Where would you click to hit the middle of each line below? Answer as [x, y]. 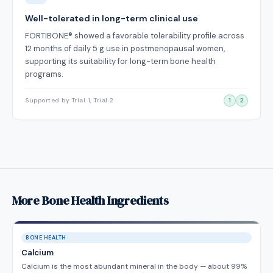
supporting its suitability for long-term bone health [120, 61]
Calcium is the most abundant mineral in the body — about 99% [134, 266]
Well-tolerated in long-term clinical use [112, 18]
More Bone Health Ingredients [90, 200]
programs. [44, 74]
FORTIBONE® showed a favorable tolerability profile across [135, 36]
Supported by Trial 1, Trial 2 [69, 100]
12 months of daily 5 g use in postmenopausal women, [125, 48]
